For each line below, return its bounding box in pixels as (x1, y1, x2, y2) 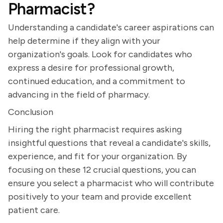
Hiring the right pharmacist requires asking (8, 124, 182, 135)
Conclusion (8, 107, 53, 117)
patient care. (8, 205, 60, 216)
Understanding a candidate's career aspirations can (8, 22, 214, 33)
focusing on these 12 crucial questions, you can (8, 164, 196, 175)
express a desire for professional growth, (8, 62, 174, 73)
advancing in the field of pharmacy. (8, 89, 150, 100)
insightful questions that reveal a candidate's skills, (8, 137, 211, 148)
